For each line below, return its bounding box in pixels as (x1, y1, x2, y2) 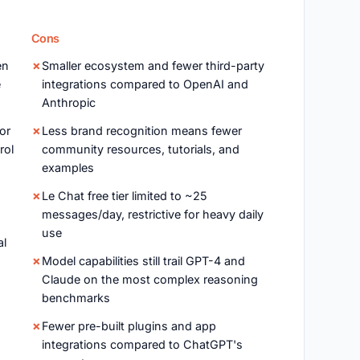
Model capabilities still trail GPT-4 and (41, 254, 245, 268)
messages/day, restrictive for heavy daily (41, 207, 264, 221)
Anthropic (41, 96, 96, 109)
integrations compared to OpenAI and (41, 77, 248, 91)
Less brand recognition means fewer (41, 124, 242, 137)
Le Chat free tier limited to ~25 (41, 189, 207, 202)
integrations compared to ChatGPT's (41, 337, 243, 351)
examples (41, 161, 94, 174)
